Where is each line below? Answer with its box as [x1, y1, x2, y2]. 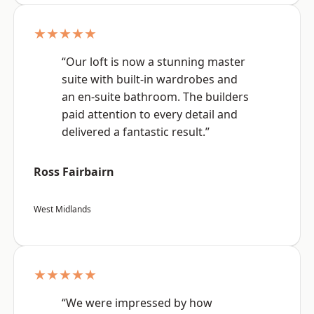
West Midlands [34, 203, 91, 216]
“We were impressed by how [62, 295, 212, 311]
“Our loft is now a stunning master [62, 54, 245, 70]
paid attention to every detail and [62, 107, 238, 123]
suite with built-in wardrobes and [62, 71, 238, 88]
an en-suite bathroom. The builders [62, 89, 249, 105]
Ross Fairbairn [34, 164, 114, 180]
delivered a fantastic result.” [62, 124, 210, 140]
